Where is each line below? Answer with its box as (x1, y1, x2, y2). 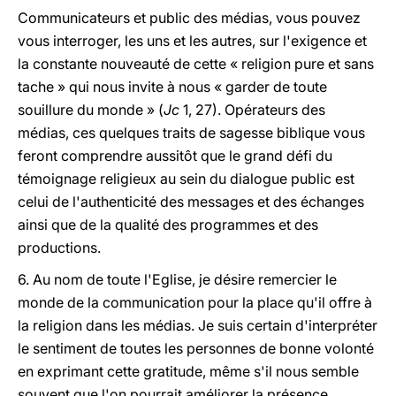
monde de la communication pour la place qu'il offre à (18, 293, 372, 311)
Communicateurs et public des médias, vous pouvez (18, 9, 361, 27)
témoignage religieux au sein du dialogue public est (18, 170, 354, 187)
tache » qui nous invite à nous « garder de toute (18, 78, 327, 95)
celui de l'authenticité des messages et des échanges (18, 193, 364, 210)
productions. (18, 239, 101, 256)
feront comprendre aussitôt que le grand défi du (18, 147, 332, 164)
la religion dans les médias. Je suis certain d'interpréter (18, 316, 377, 334)
